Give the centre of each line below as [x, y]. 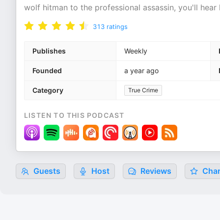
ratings [117, 27]
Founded [47, 70]
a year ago [141, 70]
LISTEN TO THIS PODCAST [74, 115]
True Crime [143, 90]
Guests [46, 171]
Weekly [136, 51]
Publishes [49, 51]
